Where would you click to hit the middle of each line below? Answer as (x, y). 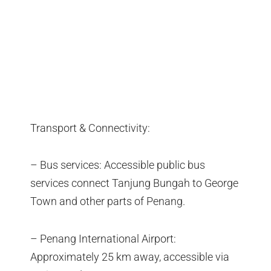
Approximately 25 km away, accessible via (130, 256)
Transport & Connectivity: (90, 128)
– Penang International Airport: (103, 238)
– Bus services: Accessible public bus (118, 165)
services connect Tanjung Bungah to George (134, 183)
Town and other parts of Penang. (108, 201)
